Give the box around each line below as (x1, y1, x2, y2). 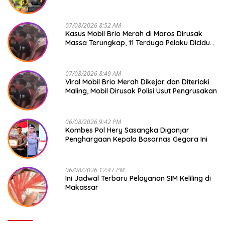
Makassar (65, 182, 98, 192)
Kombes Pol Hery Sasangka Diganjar (65, 125, 189, 135)
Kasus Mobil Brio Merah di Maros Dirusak (65, 29, 202, 38)
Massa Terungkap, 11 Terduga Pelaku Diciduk (65, 38, 214, 47)
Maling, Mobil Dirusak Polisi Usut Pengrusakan (65, 86, 217, 95)
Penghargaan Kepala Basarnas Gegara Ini (65, 134, 207, 144)
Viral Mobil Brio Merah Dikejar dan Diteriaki (65, 77, 209, 86)
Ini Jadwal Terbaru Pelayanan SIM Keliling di (65, 173, 211, 183)
